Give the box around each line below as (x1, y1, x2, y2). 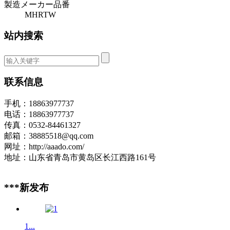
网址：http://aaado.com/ (4, 142, 84, 151)
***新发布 (4, 182, 49, 194)
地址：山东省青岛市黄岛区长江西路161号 (4, 153, 156, 162)
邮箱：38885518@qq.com (4, 131, 93, 141)
